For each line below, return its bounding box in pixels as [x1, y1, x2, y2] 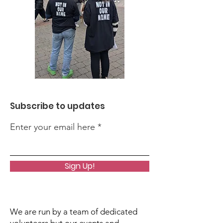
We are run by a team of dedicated [10, 207, 137, 217]
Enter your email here [10, 121, 95, 132]
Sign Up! [64, 160, 95, 172]
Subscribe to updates [10, 100, 105, 112]
